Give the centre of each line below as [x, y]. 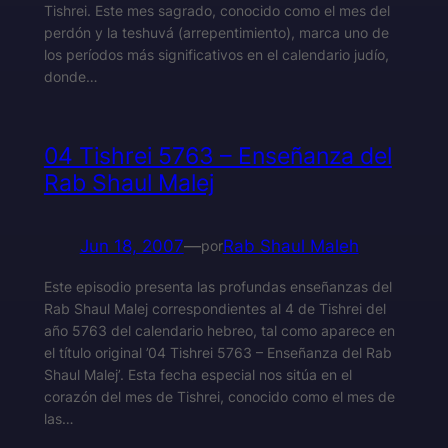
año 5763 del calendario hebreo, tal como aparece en [219, 331]
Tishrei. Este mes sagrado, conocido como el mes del [216, 11]
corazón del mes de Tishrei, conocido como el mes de [219, 397]
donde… [70, 77]
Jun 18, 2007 [131, 246]
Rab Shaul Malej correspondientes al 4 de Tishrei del [214, 309]
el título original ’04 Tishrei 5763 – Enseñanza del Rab [217, 353]
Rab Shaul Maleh [290, 246]
